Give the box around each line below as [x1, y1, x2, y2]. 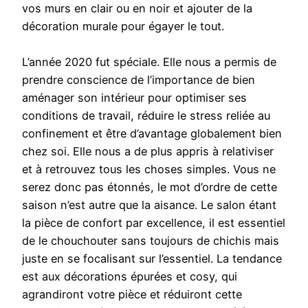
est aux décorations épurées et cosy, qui [22, 269, 237, 284]
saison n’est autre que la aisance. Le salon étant [22, 198, 276, 212]
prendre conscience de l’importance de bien [22, 73, 255, 87]
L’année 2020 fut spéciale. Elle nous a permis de [22, 55, 276, 69]
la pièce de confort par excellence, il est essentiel [22, 216, 285, 230]
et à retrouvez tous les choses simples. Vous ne [22, 162, 276, 177]
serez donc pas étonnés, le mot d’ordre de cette [22, 180, 277, 195]
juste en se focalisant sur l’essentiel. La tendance [22, 252, 282, 266]
